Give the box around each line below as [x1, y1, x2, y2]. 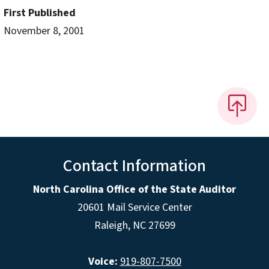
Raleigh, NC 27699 [94, 217, 175, 233]
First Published [4, 5, 76, 21]
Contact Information [63, 153, 206, 178]
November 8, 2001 [4, 23, 85, 39]
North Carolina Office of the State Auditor [33, 181, 236, 197]
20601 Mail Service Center [77, 199, 192, 215]
